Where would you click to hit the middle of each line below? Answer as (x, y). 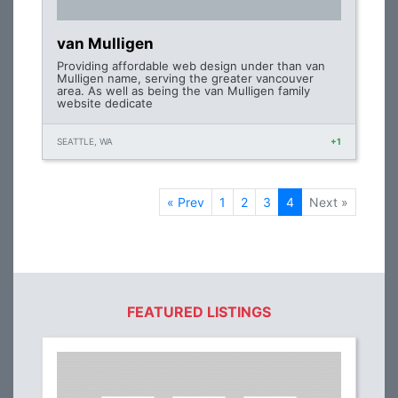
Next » (329, 202)
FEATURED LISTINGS (199, 312)
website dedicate (105, 103)
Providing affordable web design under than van (191, 66)
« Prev (186, 202)
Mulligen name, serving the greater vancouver (185, 78)
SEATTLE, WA (85, 141)
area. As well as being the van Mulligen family (183, 91)
